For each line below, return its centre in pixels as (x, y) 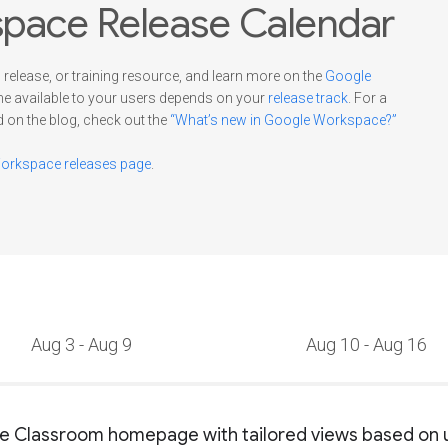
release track (308, 98)
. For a (367, 98)
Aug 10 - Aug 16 (366, 344)
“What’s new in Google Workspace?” (283, 120)
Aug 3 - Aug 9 (81, 344)
